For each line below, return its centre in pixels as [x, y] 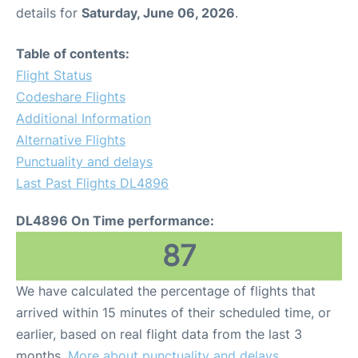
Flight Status [54, 75]
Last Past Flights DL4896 [92, 183]
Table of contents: [73, 54]
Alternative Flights [71, 140]
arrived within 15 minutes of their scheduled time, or [173, 312]
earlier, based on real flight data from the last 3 [159, 334]
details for [49, 13]
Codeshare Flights [71, 97]
